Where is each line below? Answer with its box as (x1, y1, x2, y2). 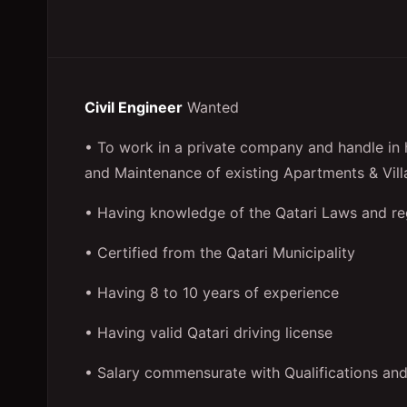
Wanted (183, 98, 239, 116)
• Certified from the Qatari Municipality (84, 243, 355, 262)
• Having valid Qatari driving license (84, 323, 333, 342)
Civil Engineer (84, 98, 183, 116)
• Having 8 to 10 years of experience (84, 283, 339, 302)
